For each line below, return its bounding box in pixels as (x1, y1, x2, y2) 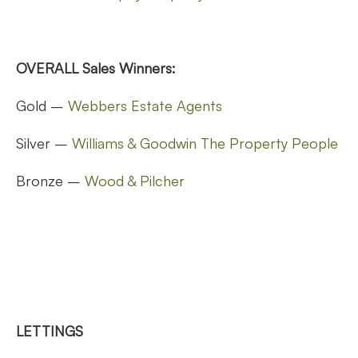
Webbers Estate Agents (68, 96, 222, 114)
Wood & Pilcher (85, 171, 185, 189)
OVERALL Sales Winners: (16, 58, 176, 77)
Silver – (16, 133, 72, 152)
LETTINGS (16, 321, 83, 340)
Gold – (16, 96, 68, 114)
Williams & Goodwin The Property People (72, 133, 338, 152)
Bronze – (16, 171, 85, 189)
